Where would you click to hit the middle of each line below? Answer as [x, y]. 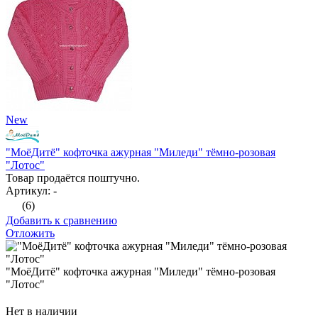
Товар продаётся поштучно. [73, 178]
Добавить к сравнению [61, 221]
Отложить [30, 234]
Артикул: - [31, 191]
